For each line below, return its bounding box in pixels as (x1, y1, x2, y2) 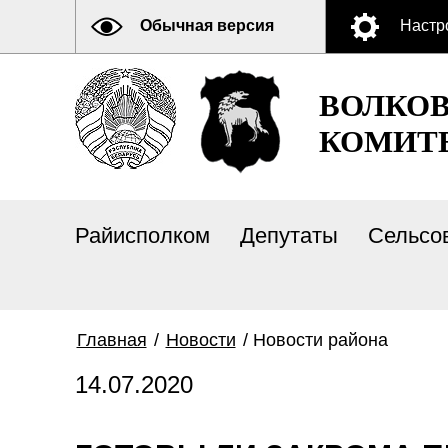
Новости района (252, 330, 388, 350)
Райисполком (74, 223, 210, 248)
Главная (76, 330, 147, 350)
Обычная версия (139, 17, 274, 34)
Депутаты (239, 223, 338, 248)
